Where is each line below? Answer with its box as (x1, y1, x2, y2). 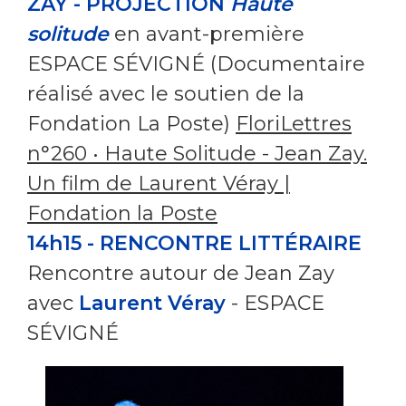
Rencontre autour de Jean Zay (27, 260, 334, 285)
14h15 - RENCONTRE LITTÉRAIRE (27, 230, 362, 256)
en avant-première (114, 21, 304, 46)
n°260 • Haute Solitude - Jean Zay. (27, 140, 367, 166)
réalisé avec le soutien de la (27, 81, 304, 106)
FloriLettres (236, 111, 352, 136)
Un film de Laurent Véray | (27, 170, 290, 196)
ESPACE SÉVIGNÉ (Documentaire (27, 51, 365, 76)
